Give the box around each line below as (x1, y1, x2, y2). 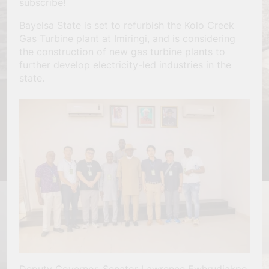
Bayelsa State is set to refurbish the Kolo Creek (19, 19, 234, 32)
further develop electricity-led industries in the (19, 59, 231, 71)
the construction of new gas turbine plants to (19, 46, 225, 58)
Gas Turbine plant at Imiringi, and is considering (19, 32, 235, 45)
